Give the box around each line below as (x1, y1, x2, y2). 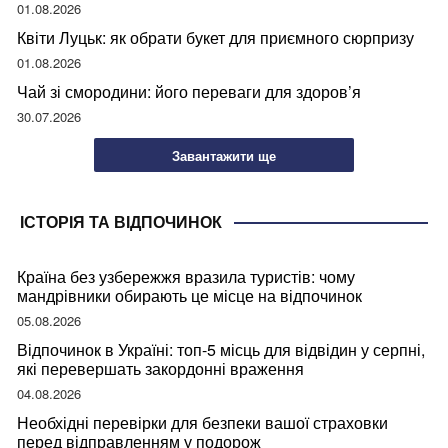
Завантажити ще (172, 145, 276, 165)
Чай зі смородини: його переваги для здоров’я (17, 80, 361, 104)
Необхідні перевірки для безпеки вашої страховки (17, 411, 388, 435)
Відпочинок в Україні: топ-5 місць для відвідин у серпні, (17, 338, 425, 362)
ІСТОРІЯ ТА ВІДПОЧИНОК (20, 211, 222, 234)
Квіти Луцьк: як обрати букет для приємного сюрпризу (17, 26, 414, 50)
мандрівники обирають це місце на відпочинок (17, 284, 362, 308)
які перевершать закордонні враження (17, 357, 304, 381)
